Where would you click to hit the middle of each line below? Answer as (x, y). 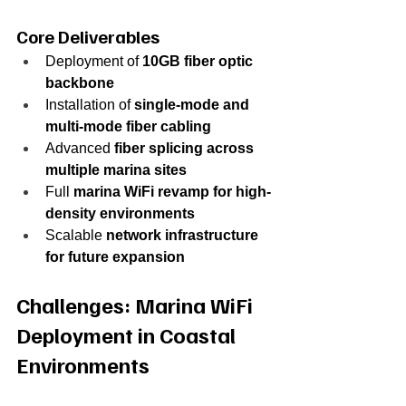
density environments (120, 213)
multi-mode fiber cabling (128, 126)
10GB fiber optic (199, 61)
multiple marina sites (116, 169)
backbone (80, 82)
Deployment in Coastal (128, 334)
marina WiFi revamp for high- (172, 191)
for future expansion (115, 256)
